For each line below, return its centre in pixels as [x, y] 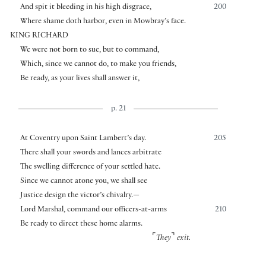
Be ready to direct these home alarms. [81, 225]
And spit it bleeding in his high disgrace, [85, 8]
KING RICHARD [39, 37]
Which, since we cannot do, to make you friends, [98, 65]
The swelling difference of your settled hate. [90, 168]
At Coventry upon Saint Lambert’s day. [83, 139]
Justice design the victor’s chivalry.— [80, 196]
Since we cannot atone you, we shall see [83, 182]
